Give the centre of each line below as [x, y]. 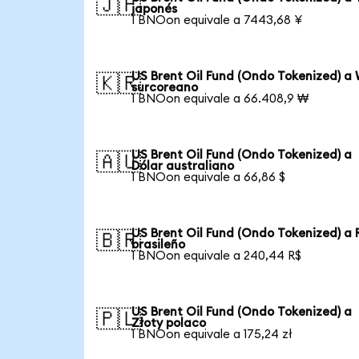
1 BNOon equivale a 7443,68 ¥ [217, 20]
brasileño [159, 244]
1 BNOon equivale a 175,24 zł [212, 334]
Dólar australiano [183, 166]
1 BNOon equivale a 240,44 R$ [217, 256]
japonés [155, 9]
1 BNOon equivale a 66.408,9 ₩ [220, 99]
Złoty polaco [169, 323]
